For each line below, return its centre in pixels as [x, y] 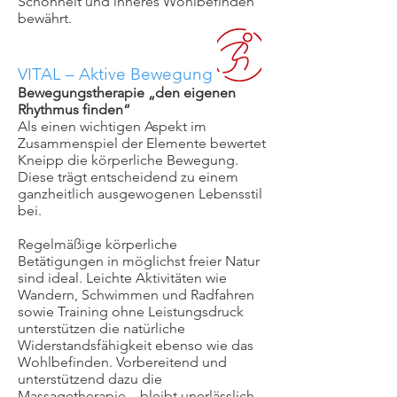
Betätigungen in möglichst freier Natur [139, 261]
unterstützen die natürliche [101, 328]
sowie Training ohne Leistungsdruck [131, 311]
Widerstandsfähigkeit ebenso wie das [136, 345]
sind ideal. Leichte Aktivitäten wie [122, 278]
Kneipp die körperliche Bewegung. [128, 160]
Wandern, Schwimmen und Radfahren [136, 295]
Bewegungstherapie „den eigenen [127, 93]
